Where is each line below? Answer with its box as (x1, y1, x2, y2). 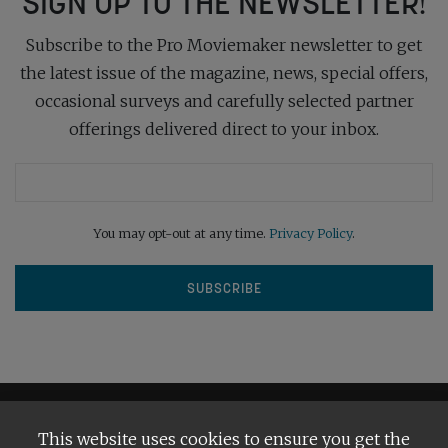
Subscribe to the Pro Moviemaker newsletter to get (26, 34, 422, 55)
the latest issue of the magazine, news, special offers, (20, 62, 428, 83)
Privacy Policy (269, 224, 352, 241)
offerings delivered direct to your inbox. (69, 118, 379, 139)
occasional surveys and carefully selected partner (34, 90, 414, 111)
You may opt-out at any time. (93, 224, 269, 241)
